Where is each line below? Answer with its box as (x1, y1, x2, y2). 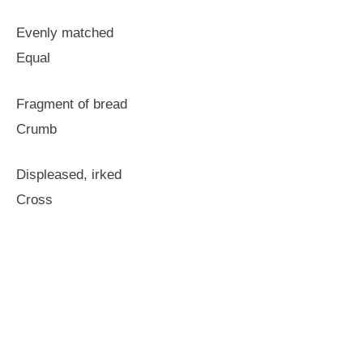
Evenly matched (16, 25, 113, 41)
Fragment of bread (16, 96, 127, 112)
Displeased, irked (16, 167, 122, 182)
